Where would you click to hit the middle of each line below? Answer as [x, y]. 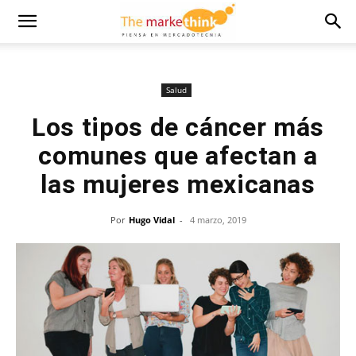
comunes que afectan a [178, 156]
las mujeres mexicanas [178, 184]
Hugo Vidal [151, 220]
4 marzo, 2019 [218, 220]
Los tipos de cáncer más [178, 127]
